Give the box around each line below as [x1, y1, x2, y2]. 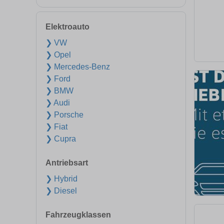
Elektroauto [45, 22, 89, 31]
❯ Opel [45, 50, 71, 59]
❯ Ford [45, 74, 70, 83]
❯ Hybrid [45, 174, 77, 183]
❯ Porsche [45, 110, 83, 119]
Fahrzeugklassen [45, 210, 111, 219]
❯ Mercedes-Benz [45, 62, 110, 71]
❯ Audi [45, 98, 70, 107]
